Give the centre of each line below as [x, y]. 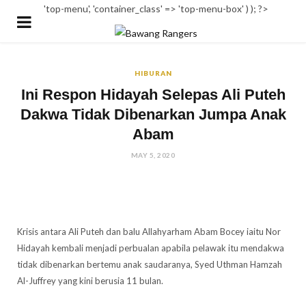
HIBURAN [153, 73]
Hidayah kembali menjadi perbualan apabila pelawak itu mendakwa [151, 248]
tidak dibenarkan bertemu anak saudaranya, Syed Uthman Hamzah [150, 264]
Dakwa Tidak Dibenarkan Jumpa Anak [153, 114]
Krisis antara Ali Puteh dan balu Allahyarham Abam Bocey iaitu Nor [149, 232]
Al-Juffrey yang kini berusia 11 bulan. [90, 281]
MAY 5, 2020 [153, 155]
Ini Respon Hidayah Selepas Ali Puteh [153, 95]
